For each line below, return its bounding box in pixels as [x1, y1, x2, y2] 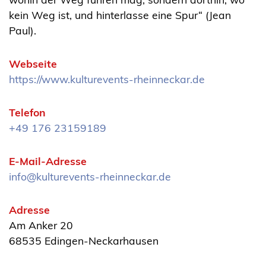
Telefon [9, 106, 46, 119]
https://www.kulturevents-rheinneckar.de [9, 72, 205, 86]
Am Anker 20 [9, 218, 73, 232]
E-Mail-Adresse [9, 154, 87, 168]
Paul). [9, 24, 36, 37]
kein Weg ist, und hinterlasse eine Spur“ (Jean [9, 8, 231, 22]
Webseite [9, 57, 57, 71]
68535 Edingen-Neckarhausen [9, 234, 159, 248]
